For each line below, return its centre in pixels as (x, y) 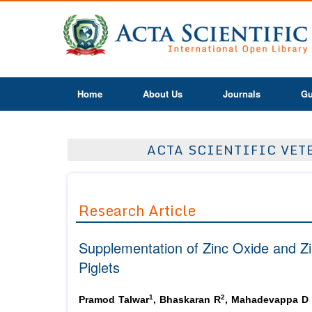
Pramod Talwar (114, 300)
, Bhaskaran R (187, 300)
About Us (163, 94)
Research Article (137, 211)
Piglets (99, 267)
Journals (242, 94)
